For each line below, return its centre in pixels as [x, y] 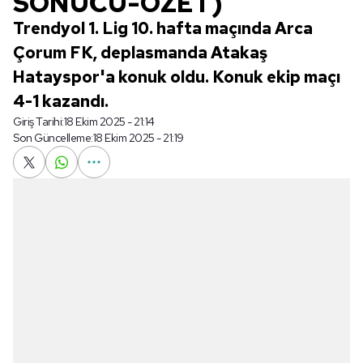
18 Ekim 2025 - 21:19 [138, 138]
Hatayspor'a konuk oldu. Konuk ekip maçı [177, 77]
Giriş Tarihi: [38, 122]
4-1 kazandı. [61, 101]
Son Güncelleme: [53, 138]
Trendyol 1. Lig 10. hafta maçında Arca [163, 28]
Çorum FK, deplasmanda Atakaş [140, 53]
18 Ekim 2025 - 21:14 [109, 122]
